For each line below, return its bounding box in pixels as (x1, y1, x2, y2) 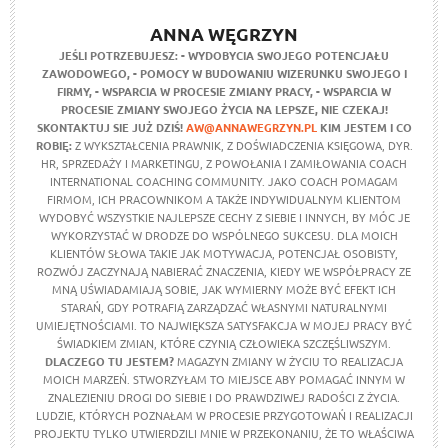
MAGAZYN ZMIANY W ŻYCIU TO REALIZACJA (174, 353, 403, 369)
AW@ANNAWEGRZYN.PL (185, 119, 317, 135)
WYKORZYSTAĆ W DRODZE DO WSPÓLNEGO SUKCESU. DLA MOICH (50, 227, 398, 243)
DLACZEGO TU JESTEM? (45, 353, 174, 369)
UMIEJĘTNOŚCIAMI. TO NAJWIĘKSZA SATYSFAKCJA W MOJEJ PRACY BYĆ (36, 317, 412, 333)
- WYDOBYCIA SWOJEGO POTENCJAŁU (181, 47, 389, 63)
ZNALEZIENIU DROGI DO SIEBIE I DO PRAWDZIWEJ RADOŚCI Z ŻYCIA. (48, 389, 400, 405)
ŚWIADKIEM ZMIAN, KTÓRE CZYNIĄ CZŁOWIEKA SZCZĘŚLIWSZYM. (57, 335, 391, 351)
